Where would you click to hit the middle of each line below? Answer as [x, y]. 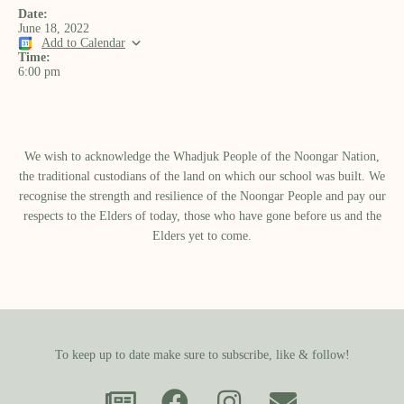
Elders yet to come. [202, 236]
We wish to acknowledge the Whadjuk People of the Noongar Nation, [202, 156]
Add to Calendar [83, 43]
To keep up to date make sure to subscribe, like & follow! [202, 355]
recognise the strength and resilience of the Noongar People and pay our [202, 196]
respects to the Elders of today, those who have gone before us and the [202, 216]
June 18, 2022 [54, 28]
